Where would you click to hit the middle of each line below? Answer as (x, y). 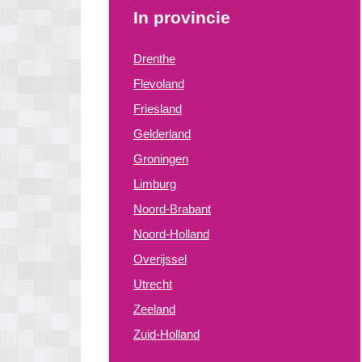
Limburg (155, 184)
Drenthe (154, 59)
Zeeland (154, 309)
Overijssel (160, 259)
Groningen (161, 159)
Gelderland (162, 134)
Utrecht (153, 284)
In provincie (182, 17)
